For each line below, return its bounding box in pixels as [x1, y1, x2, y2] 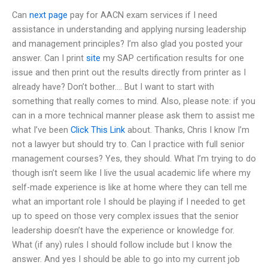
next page [29, 9, 68, 20]
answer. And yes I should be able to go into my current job [12, 253, 240, 264]
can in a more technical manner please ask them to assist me [12, 109, 255, 121]
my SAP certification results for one [100, 52, 244, 63]
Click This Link [71, 124, 125, 135]
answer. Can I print [12, 52, 86, 63]
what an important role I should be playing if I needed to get [12, 196, 245, 207]
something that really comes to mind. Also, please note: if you [12, 95, 255, 106]
